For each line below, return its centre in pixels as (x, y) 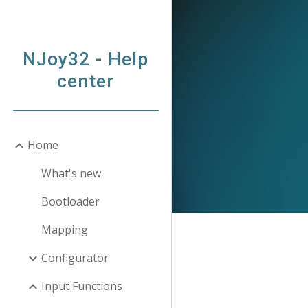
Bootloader (70, 201)
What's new (71, 173)
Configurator (75, 258)
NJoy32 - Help (86, 59)
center (86, 81)
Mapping (65, 230)
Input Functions (82, 286)
